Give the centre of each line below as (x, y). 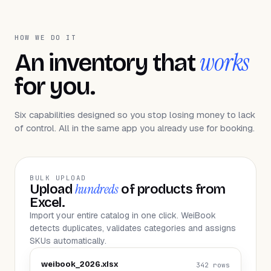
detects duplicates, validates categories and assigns (133, 228)
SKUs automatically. (68, 241)
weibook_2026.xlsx (80, 264)
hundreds (96, 189)
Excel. (47, 203)
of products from (172, 189)
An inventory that (107, 63)
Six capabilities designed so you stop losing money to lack (135, 115)
